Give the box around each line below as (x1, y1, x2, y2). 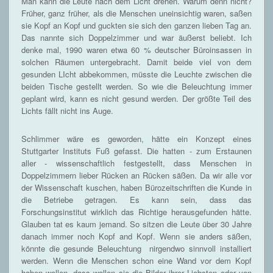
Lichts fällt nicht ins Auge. (21, 105, 113, 117)
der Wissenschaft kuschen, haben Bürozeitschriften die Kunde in (21, 182, 252, 194)
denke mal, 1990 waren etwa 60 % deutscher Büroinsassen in (21, 44, 252, 56)
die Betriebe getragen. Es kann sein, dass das (21, 194, 252, 206)
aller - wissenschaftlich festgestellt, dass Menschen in (21, 157, 252, 169)
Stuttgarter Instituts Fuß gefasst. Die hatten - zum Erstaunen (21, 145, 252, 157)
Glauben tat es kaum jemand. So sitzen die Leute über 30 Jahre (21, 218, 252, 230)
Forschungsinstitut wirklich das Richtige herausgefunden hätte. (21, 206, 252, 218)
